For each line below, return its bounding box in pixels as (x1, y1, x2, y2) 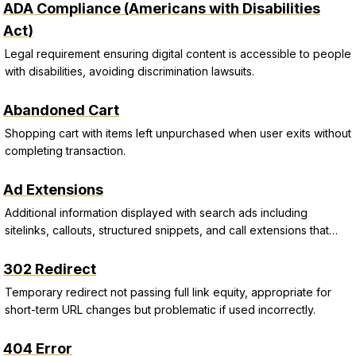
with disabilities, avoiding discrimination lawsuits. (5, 64, 254, 78)
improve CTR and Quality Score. (5, 241, 173, 254)
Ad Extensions (3, 181, 103, 198)
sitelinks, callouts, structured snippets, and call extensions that (5, 223, 329, 237)
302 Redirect (3, 261, 96, 277)
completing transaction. (5, 144, 126, 157)
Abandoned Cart (3, 102, 119, 118)
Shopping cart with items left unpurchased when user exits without (5, 126, 351, 140)
